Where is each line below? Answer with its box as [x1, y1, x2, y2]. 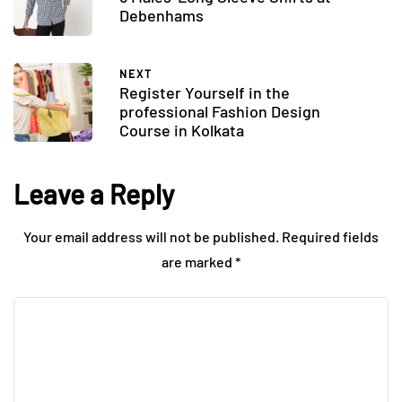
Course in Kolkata [119, 120, 248, 141]
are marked [162, 253, 235, 271]
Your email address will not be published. [23, 228, 279, 246]
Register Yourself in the [119, 83, 290, 103]
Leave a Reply [13, 178, 174, 211]
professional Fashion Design [119, 101, 320, 122]
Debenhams [119, 4, 204, 25]
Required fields [282, 228, 379, 246]
